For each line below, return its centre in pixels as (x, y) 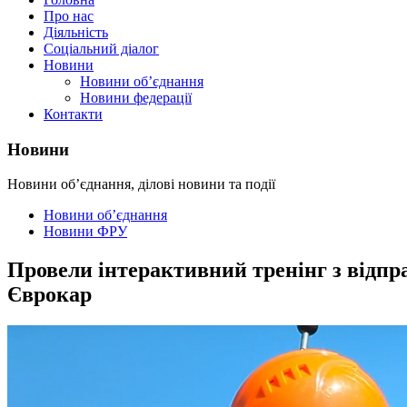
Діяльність (76, 32)
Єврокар (50, 295)
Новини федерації (136, 98)
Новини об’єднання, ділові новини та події (141, 184)
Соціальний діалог (101, 49)
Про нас (69, 16)
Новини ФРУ (85, 232)
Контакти (73, 114)
